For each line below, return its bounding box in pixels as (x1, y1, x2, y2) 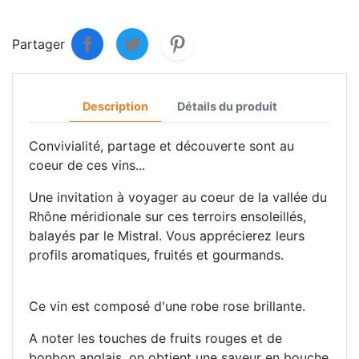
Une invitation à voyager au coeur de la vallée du (29, 189, 327, 205)
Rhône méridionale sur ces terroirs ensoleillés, (29, 208, 306, 224)
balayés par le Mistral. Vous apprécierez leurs (29, 228, 305, 244)
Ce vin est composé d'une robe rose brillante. (29, 298, 305, 314)
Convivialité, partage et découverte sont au (29, 138, 294, 154)
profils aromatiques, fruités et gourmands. (29, 247, 284, 263)
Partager (12, 36, 65, 52)
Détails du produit (176, 99, 277, 113)
